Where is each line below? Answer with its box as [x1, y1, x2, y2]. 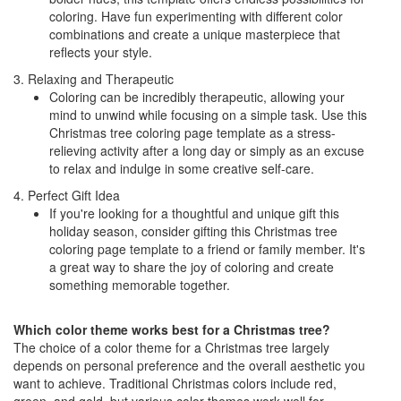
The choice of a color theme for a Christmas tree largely [13, 337, 329, 356]
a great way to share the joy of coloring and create [49, 257, 334, 276]
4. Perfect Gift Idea [13, 185, 120, 204]
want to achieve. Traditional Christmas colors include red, [13, 373, 337, 392]
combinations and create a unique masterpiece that [49, 24, 340, 43]
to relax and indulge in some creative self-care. [49, 158, 314, 177]
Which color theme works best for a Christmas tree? [13, 320, 330, 338]
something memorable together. [49, 275, 230, 294]
